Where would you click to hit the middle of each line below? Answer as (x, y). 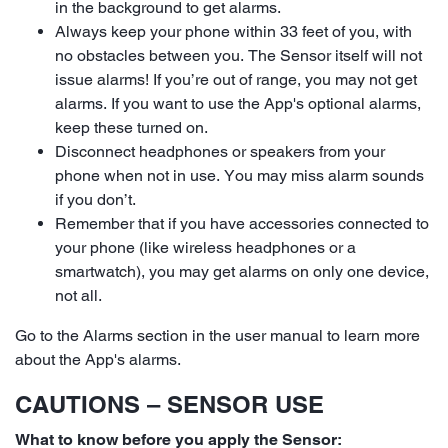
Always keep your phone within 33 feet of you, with (233, 31)
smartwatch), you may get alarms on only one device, (242, 271)
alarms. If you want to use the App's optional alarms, (238, 103)
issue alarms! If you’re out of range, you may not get (236, 79)
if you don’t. (95, 199)
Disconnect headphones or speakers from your (220, 151)
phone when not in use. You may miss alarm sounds (239, 175)
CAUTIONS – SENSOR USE (169, 403)
